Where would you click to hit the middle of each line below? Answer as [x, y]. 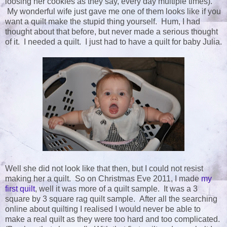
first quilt [20, 189]
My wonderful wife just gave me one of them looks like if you [113, 12]
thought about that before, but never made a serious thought [111, 32]
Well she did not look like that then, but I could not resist [104, 169]
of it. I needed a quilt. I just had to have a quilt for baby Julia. [113, 42]
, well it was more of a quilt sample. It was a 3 [116, 189]
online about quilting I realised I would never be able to [103, 209]
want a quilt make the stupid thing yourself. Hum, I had [103, 22]
